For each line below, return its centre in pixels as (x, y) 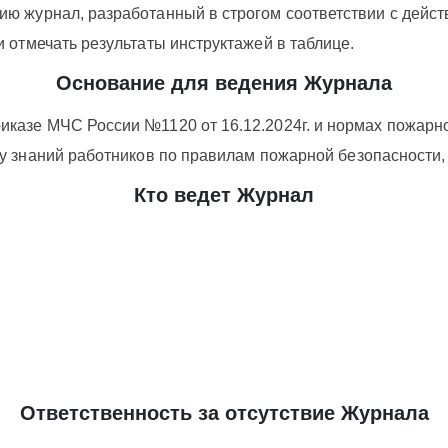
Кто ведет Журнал (224, 195)
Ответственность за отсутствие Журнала (224, 413)
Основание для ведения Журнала (224, 83)
